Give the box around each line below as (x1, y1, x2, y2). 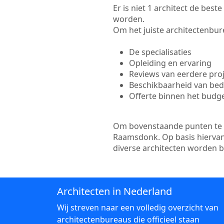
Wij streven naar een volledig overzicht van (57, 202, 218, 213)
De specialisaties (128, 46, 191, 57)
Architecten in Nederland (57, 184, 172, 198)
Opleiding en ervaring (128, 57, 211, 68)
